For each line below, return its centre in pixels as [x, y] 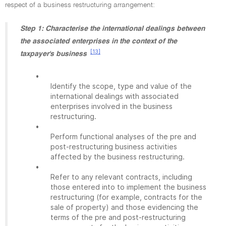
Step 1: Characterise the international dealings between [112, 29]
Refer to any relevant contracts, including [121, 177]
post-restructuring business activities [114, 147]
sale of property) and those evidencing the [124, 207]
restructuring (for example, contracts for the [126, 197]
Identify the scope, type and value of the [121, 86]
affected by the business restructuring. [118, 157]
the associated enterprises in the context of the [99, 41]
